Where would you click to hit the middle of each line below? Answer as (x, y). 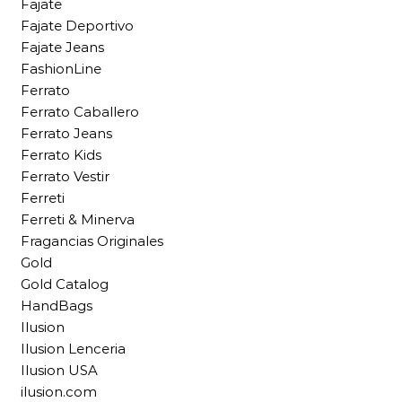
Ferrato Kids (61, 155)
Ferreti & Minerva (78, 220)
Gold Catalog (65, 284)
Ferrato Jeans (66, 134)
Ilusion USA (59, 371)
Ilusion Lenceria (73, 349)
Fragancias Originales (92, 241)
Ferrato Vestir (65, 177)
